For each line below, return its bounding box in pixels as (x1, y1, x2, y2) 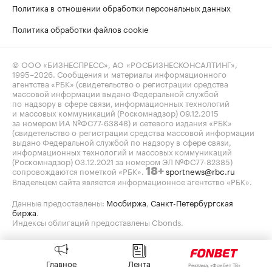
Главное (46, 257, 76, 269)
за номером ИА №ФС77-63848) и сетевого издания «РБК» (12, 115, 232, 128)
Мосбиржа (106, 195, 146, 208)
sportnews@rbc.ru (166, 164, 235, 177)
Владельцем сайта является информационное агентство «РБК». (12, 174, 252, 187)
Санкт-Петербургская (151, 195, 233, 208)
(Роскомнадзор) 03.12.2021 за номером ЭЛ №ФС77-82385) (12, 154, 233, 167)
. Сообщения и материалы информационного (53, 67, 226, 80)
